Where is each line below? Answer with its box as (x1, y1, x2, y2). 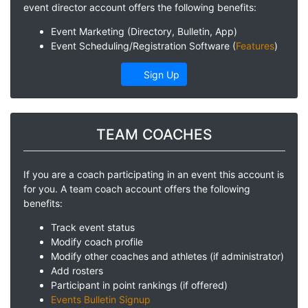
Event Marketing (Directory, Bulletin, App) (50, 25, 237, 38)
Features (235, 40, 274, 52)
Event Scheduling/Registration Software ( (50, 40, 236, 52)
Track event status (50, 221, 135, 233)
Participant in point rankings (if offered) (50, 278, 228, 291)
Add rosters (50, 264, 103, 276)
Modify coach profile (50, 235, 143, 247)
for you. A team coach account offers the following (23, 182, 250, 195)
